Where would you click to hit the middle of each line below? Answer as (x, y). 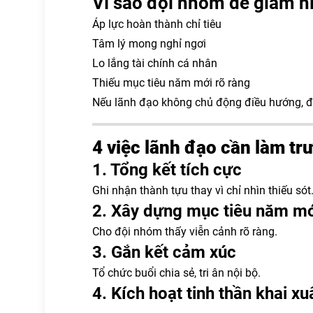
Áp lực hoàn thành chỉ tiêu (157, 24)
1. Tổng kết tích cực (167, 169)
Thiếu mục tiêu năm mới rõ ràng (171, 82)
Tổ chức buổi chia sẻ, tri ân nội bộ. (176, 272)
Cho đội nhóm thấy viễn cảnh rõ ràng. (185, 231)
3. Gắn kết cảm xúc (164, 252)
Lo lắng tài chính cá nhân (155, 63)
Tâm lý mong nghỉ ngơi (149, 43)
